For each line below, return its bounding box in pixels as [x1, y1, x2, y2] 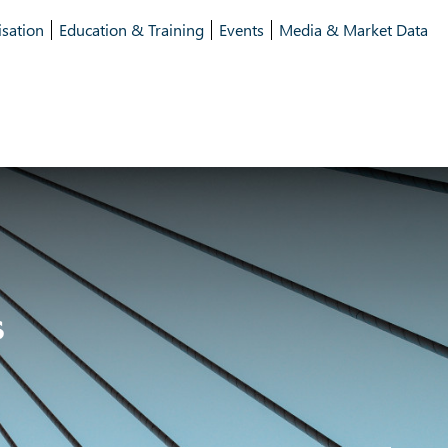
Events [219, 19, 264, 41]
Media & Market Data [279, 19, 428, 41]
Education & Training [59, 19, 204, 41]
